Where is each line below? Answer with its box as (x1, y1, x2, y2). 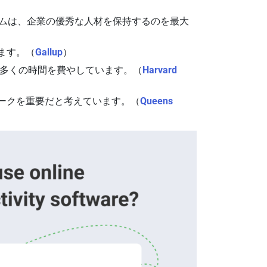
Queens (140, 95, 173, 107)
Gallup (35, 46, 63, 58)
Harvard (142, 64, 178, 76)
